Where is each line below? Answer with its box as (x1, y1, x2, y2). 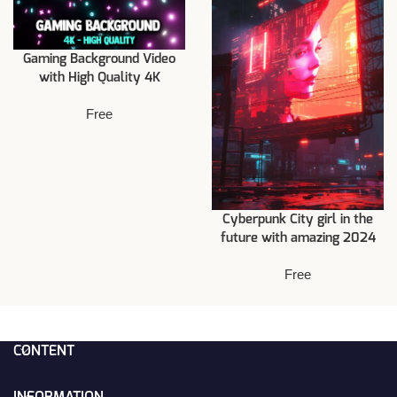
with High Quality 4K (38, 70, 160, 84)
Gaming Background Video (23, 51, 175, 66)
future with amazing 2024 (220, 231, 376, 245)
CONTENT (13, 344, 74, 359)
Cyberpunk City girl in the (222, 213, 373, 227)
